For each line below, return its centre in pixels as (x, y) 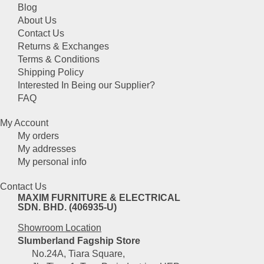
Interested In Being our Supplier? (86, 85)
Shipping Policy (51, 72)
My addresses (47, 149)
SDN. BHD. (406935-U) (67, 207)
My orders (38, 136)
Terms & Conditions (59, 60)
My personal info (52, 162)
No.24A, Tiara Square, (71, 254)
